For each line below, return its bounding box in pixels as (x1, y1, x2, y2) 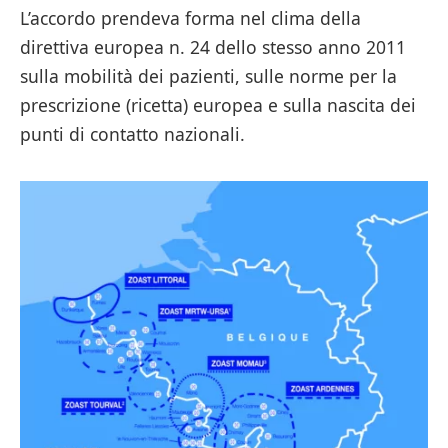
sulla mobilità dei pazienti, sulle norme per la (20, 63, 397, 88)
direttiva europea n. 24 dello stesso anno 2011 (20, 34, 406, 59)
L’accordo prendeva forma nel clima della (20, 5, 361, 30)
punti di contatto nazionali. (20, 121, 245, 146)
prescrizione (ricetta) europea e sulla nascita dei (20, 92, 416, 117)
